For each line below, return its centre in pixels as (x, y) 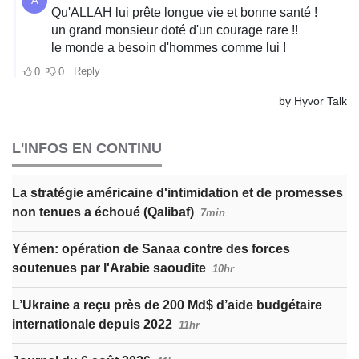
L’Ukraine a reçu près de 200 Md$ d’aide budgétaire (167, 305)
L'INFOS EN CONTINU (87, 148)
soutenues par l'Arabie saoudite (109, 268)
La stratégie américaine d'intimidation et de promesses (177, 192)
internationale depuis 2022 (92, 324)
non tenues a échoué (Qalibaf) (103, 212)
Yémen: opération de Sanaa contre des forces (151, 248)
